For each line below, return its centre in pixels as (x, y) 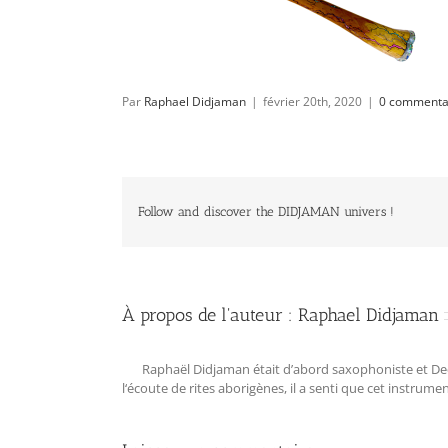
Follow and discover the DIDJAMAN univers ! (266, 212)
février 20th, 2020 (312, 101)
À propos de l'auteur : (210, 314)
